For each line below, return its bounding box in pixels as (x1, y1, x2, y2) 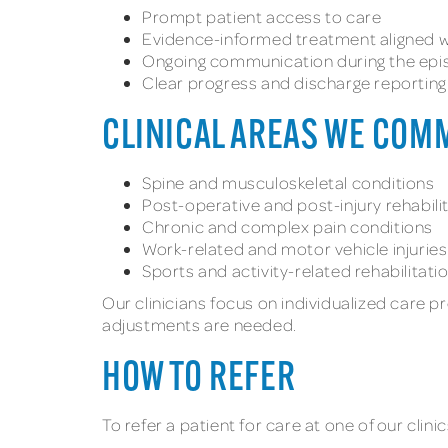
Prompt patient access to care (142, 5, 382, 27)
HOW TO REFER (102, 359, 296, 400)
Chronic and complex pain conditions (142, 215, 433, 237)
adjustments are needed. (102, 313, 297, 335)
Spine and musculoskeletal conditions (142, 171, 435, 193)
